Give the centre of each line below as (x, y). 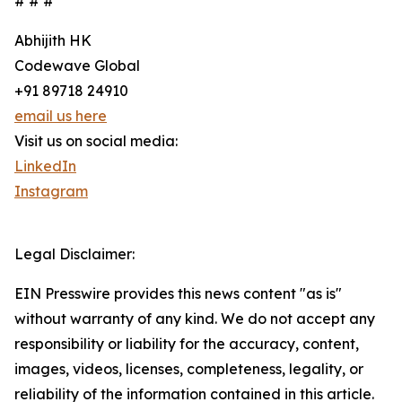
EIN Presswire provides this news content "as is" (178, 294)
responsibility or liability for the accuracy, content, (187, 344)
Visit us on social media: (96, 141)
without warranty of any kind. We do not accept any (195, 319)
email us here (61, 116)
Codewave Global (77, 66)
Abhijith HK (53, 41)
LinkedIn (45, 166)
